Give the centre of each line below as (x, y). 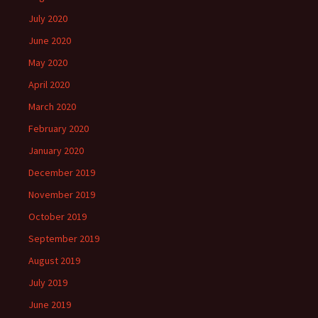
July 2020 (48, 19)
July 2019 (48, 283)
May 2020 (48, 63)
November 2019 (62, 195)
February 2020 (59, 129)
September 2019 (64, 239)
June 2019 (50, 305)
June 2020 (50, 41)
